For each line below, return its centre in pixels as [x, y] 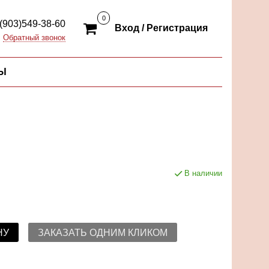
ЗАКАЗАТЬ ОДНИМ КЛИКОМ [102, 232]
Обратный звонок [34, 38]
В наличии [203, 173]
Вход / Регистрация [162, 28]
